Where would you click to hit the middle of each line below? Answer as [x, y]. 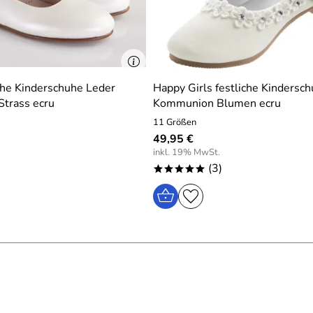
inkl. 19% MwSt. [187, 152]
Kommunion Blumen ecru [217, 103]
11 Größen [175, 122]
